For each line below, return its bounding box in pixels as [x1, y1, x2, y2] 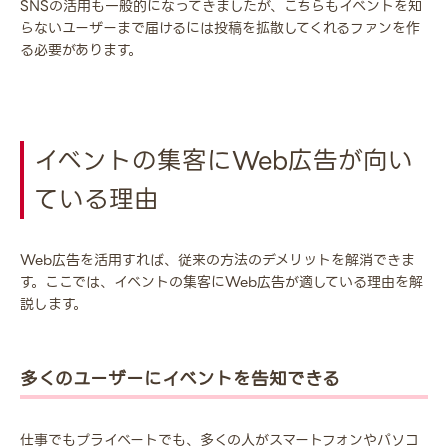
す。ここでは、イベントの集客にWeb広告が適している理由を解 [20, 271, 423, 294]
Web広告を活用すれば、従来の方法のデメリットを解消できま [20, 249, 415, 272]
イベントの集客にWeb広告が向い [34, 141, 413, 181]
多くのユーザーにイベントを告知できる [20, 365, 340, 394]
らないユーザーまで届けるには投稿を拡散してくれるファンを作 [20, 17, 420, 40]
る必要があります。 [20, 39, 142, 62]
